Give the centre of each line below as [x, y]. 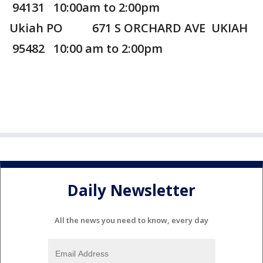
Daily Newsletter [131, 190]
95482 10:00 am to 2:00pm [86, 49]
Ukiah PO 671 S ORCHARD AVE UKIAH [129, 28]
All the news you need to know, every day [131, 220]
